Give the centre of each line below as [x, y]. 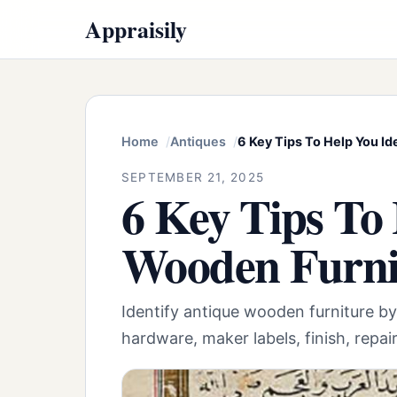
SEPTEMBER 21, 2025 [193, 177]
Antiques [198, 142]
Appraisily [136, 29]
